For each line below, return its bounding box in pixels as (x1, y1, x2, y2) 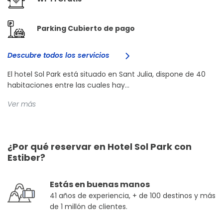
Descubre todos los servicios (7, 50, 111, 61)
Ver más (7, 99, 36, 110)
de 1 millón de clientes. (50, 202, 127, 212)
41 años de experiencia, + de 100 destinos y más (50, 191, 216, 201)
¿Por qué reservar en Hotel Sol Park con (7, 140, 192, 153)
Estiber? (7, 151, 45, 164)
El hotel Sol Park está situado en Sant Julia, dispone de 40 (7, 69, 206, 80)
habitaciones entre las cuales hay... (7, 80, 129, 91)
